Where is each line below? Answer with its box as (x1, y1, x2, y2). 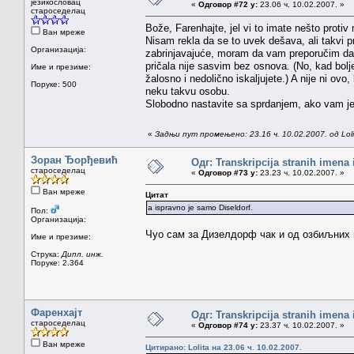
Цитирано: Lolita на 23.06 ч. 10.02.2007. (145, 342, 302, 352)
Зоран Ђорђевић (31, 153, 118, 166)
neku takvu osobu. (145, 85, 230, 97)
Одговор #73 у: (198, 168, 258, 177)
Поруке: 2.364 (31, 258, 84, 267)
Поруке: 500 (31, 79, 77, 88)
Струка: (31, 249, 62, 258)
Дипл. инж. (62, 249, 104, 258)
